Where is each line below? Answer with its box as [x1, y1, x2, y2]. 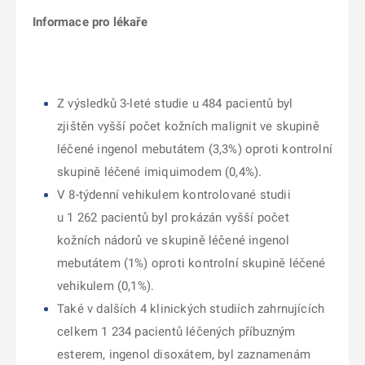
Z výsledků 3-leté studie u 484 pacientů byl [57, 96, 293, 111]
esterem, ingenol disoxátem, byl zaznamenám [57, 347, 310, 362]
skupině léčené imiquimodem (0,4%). [57, 165, 262, 179]
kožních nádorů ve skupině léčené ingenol [57, 233, 290, 248]
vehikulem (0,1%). [57, 279, 155, 293]
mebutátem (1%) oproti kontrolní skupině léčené [57, 256, 326, 270]
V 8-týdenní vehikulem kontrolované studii [57, 187, 291, 202]
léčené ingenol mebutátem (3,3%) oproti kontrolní [57, 142, 332, 156]
